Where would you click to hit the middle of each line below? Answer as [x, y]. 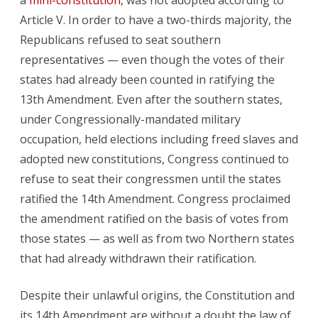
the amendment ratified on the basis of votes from [154, 219]
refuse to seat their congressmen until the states [150, 179]
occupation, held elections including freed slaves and [159, 139]
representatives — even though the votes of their [152, 60]
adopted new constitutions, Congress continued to [154, 159]
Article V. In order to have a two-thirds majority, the [156, 20]
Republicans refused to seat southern [120, 40]
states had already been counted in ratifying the [147, 80]
